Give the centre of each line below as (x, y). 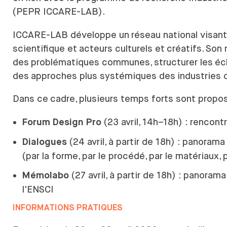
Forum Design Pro (62, 122)
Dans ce (30, 99)
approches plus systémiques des (103, 75)
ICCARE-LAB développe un (71, 34)
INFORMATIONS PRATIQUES (68, 208)
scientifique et (45, 48)
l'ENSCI (38, 190)
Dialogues (44, 142)
